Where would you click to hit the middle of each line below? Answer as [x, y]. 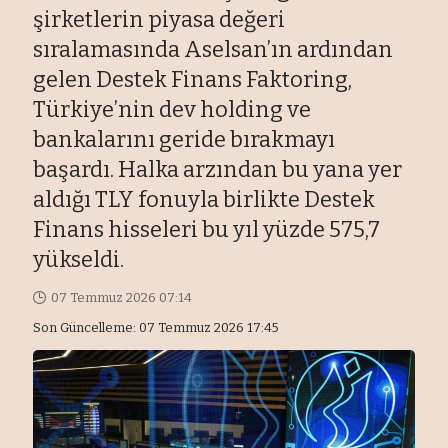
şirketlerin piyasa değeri [159, 20]
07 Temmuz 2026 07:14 [121, 298]
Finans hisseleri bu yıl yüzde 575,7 [207, 230]
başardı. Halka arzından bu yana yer [218, 170]
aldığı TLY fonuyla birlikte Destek [204, 200]
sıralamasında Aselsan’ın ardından [213, 50]
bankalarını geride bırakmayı [184, 140]
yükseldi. [79, 260]
